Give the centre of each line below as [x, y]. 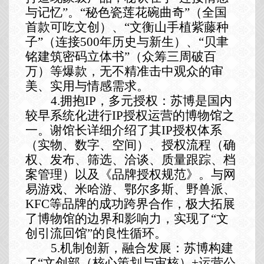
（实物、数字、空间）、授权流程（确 [130, 145]
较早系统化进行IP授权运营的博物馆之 [130, 115]
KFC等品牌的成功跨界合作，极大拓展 [130, 204]
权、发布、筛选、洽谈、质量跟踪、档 [130, 159]
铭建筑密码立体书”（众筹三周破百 [121, 56]
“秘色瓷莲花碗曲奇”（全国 [153, 12]
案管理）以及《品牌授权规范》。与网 [130, 174]
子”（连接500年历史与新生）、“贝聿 [127, 42]
